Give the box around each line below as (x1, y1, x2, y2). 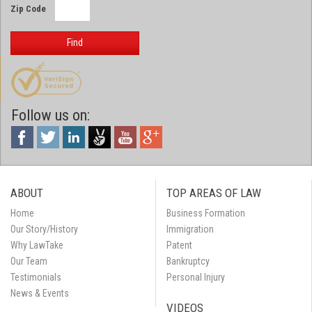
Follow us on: (11, 107, 90, 124)
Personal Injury (166, 272, 225, 283)
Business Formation (166, 208, 245, 219)
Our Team (10, 256, 47, 267)
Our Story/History (10, 224, 78, 235)
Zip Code (10, 3, 46, 14)
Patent (166, 240, 192, 251)
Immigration (166, 224, 214, 235)
